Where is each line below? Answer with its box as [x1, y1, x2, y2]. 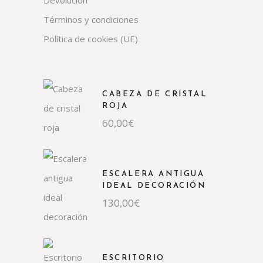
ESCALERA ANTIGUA [102, 170, 205, 178]
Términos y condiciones [43, 14, 139, 25]
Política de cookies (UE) [43, 33, 138, 45]
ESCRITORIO [102, 254, 165, 262]
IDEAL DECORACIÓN [102, 181, 206, 190]
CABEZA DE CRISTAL [102, 90, 207, 98]
